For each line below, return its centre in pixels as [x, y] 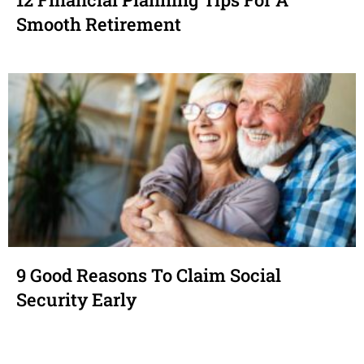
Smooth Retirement [99, 24]
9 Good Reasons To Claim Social [149, 275]
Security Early [76, 300]
